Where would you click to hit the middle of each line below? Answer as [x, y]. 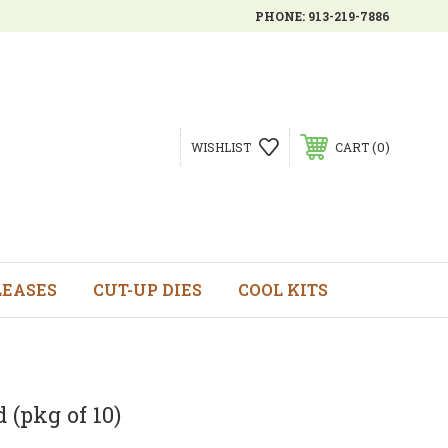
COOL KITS [282, 289]
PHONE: [281, 16]
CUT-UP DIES [147, 289]
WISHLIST [220, 147]
